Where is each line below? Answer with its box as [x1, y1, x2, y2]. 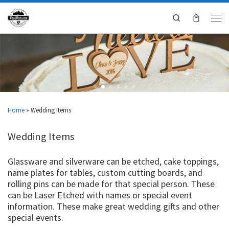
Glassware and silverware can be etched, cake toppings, [8, 155, 219, 167]
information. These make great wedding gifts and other [8, 200, 219, 212]
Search [180, 13, 201, 22]
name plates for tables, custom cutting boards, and [8, 167, 202, 178]
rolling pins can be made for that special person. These [8, 178, 215, 190]
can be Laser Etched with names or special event [8, 189, 192, 201]
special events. [8, 212, 63, 223]
